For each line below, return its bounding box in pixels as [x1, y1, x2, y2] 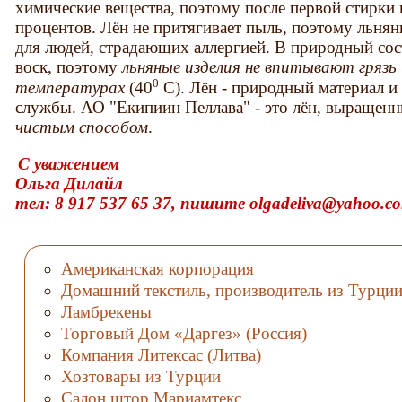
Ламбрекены [60, 302, 152, 322]
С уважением [18, 154, 120, 174]
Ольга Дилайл [15, 174, 124, 194]
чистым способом [15, 118, 149, 137]
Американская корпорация [60, 259, 254, 279]
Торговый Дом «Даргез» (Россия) [60, 324, 307, 343]
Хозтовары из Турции [60, 366, 221, 386]
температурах [15, 78, 126, 98]
